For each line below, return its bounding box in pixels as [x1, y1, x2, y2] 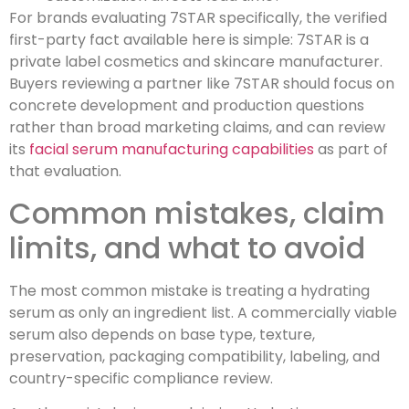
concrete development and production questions [9, 95, 364, 117]
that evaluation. [9, 161, 121, 183]
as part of [314, 139, 388, 161]
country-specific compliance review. [9, 367, 273, 389]
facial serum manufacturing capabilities [29, 139, 314, 161]
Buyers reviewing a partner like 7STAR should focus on [9, 73, 394, 95]
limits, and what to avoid [9, 226, 365, 268]
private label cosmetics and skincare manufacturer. [9, 51, 383, 73]
